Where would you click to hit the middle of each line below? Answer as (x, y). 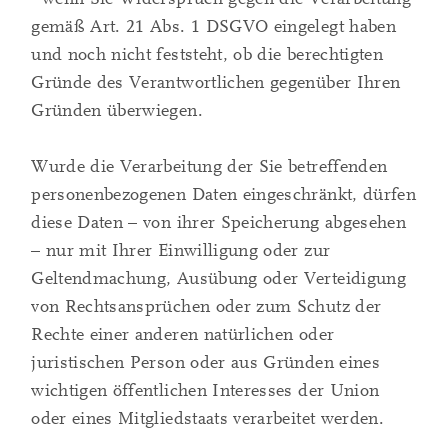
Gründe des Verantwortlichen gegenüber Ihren (216, 83)
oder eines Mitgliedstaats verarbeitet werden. (208, 419)
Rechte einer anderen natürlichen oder (183, 335)
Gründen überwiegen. (117, 111)
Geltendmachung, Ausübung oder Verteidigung (218, 279)
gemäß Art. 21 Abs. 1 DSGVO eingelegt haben (213, 27)
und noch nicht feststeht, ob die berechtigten (207, 55)
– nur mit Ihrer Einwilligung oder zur (181, 251)
